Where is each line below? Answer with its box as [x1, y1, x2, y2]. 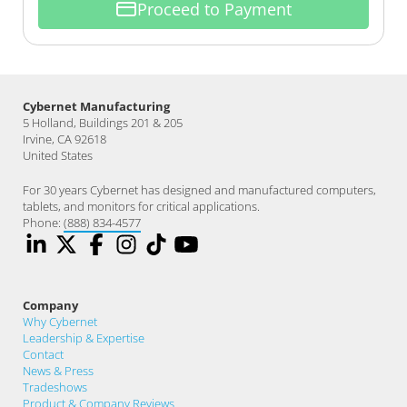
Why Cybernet [23, 313, 97, 331]
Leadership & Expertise [23, 330, 144, 347]
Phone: [23, 214, 64, 232]
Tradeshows [23, 379, 87, 396]
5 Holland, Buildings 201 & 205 [23, 114, 183, 132]
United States [23, 147, 93, 164]
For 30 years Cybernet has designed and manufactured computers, [23, 182, 376, 199]
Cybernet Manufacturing [23, 98, 170, 115]
